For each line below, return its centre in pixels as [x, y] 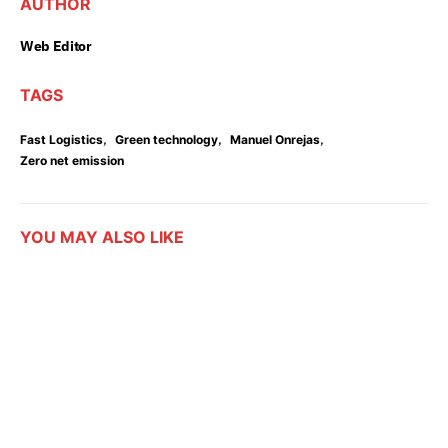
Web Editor [56, 46]
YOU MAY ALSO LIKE [102, 237]
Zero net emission [72, 161]
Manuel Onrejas [275, 140]
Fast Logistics [61, 140]
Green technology [166, 140]
